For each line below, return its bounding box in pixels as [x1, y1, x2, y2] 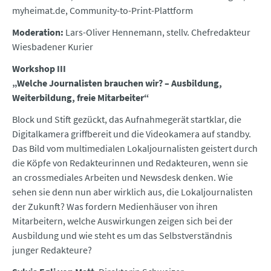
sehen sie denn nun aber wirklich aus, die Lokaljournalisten [12, 186, 253, 198]
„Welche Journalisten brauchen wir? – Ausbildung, [12, 77, 222, 90]
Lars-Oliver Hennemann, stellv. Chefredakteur [64, 26, 250, 39]
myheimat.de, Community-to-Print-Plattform [12, 4, 193, 17]
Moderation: [12, 26, 64, 39]
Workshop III [12, 62, 66, 75]
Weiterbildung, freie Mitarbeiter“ [12, 91, 149, 104]
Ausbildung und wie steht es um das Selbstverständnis [12, 229, 232, 242]
